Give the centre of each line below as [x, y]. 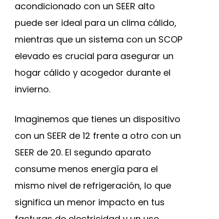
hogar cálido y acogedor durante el [93, 73]
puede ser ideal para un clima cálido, [96, 23]
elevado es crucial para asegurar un [94, 56]
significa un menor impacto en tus [90, 202]
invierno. [33, 89]
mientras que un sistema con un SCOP [99, 39]
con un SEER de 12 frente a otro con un [98, 136]
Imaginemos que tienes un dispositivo [98, 119]
